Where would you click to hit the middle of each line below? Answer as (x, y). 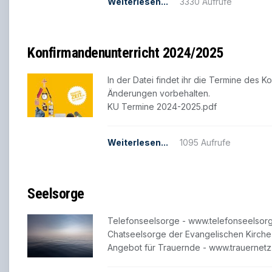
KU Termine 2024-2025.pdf (162, 107)
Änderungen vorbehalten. (159, 93)
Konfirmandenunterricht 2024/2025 (125, 53)
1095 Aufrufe (205, 142)
